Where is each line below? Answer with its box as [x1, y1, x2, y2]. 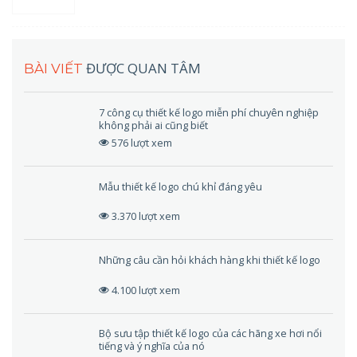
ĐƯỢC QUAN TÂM [86, 59, 201, 78]
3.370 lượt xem [112, 209, 181, 224]
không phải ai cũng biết [99, 118, 209, 133]
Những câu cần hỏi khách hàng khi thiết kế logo [99, 252, 321, 267]
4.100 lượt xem [112, 282, 181, 297]
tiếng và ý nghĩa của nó [99, 339, 206, 354]
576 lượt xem [112, 135, 173, 150]
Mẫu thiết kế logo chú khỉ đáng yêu [99, 178, 263, 194]
